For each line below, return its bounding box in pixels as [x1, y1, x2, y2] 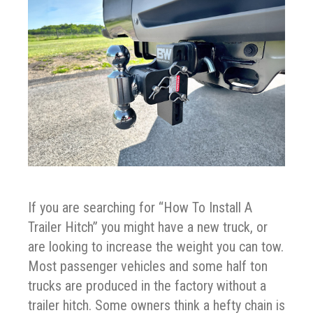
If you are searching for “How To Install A [28, 198, 252, 216]
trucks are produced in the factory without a [28, 277, 266, 294]
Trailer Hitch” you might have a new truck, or [28, 218, 268, 235]
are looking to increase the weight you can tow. [28, 238, 284, 255]
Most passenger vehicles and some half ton [28, 257, 268, 275]
